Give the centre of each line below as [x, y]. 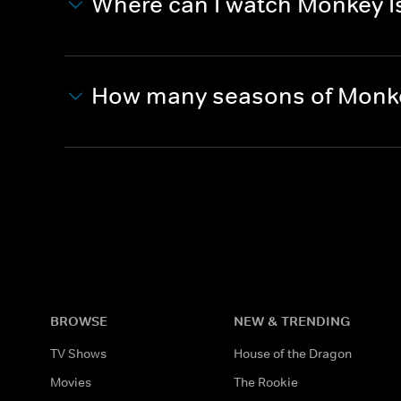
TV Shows [78, 353]
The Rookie [266, 382]
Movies [71, 382]
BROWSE [79, 320]
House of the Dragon [293, 353]
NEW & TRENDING [292, 320]
